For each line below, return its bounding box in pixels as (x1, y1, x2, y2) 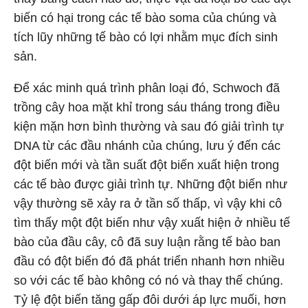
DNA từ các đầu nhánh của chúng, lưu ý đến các (14, 139, 280, 153)
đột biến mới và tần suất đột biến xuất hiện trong (14, 158, 279, 172)
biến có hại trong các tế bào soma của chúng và (14, 11, 276, 25)
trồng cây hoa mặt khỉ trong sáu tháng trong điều (14, 100, 280, 114)
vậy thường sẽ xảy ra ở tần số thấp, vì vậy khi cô (14, 197, 282, 210)
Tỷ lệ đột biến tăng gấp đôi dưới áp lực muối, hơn (14, 293, 286, 307)
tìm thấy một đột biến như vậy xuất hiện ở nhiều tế (14, 216, 290, 230)
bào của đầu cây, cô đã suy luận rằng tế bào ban (14, 235, 280, 249)
